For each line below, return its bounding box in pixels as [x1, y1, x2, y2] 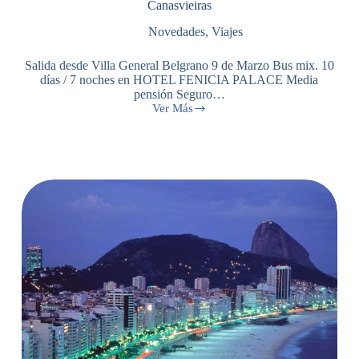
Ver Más [151, 101, 193, 115]
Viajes [211, 24, 243, 38]
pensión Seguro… [133, 87, 225, 101]
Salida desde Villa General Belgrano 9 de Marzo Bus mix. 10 [24, 58, 334, 72]
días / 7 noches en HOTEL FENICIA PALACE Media [40, 72, 319, 87]
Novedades [147, 24, 205, 38]
